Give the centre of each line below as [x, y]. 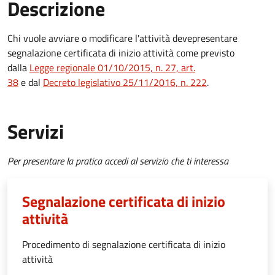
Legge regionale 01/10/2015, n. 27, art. [112, 67]
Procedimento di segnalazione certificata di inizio [124, 244]
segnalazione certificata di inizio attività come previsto [121, 52]
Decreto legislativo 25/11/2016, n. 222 [125, 82]
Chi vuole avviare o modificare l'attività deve [100, 38]
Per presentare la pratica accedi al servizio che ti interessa [118, 161]
